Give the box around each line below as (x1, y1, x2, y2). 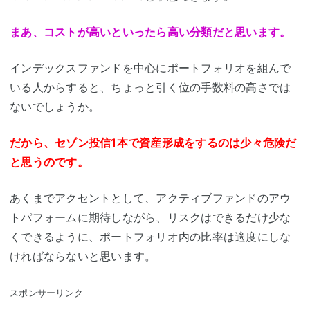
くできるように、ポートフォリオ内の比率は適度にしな (10, 230, 291, 244)
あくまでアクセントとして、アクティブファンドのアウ (10, 191, 291, 206)
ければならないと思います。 (10, 249, 156, 264)
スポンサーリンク (10, 288, 83, 299)
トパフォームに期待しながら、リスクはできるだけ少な (10, 210, 291, 225)
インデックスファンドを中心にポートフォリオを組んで (10, 61, 291, 75)
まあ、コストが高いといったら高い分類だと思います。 (10, 25, 291, 39)
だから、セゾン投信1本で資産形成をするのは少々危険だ (10, 136, 297, 150)
